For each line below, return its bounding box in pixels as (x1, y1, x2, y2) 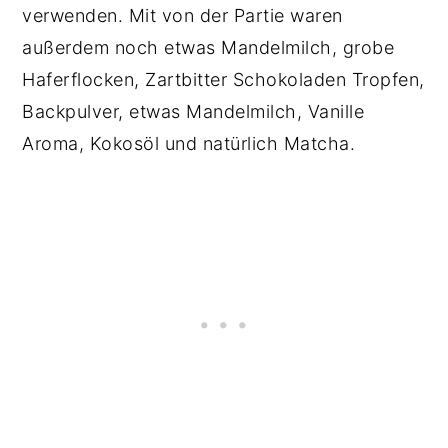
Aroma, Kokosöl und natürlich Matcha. (22, 133, 356, 154)
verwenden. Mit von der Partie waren (22, 5, 343, 26)
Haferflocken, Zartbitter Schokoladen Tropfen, (22, 69, 425, 90)
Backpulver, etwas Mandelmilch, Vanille (22, 101, 365, 122)
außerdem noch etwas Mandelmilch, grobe (22, 37, 395, 58)
